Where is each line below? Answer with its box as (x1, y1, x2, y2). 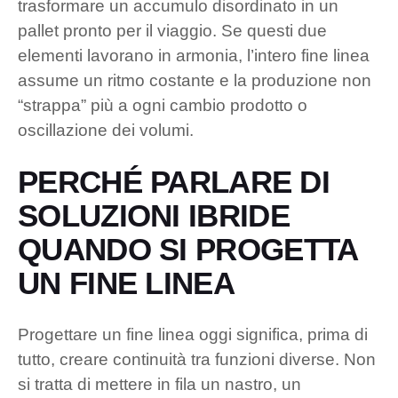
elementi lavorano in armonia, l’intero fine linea (18, 45, 370, 65)
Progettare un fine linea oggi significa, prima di (18, 324, 368, 344)
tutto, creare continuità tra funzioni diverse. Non (18, 349, 376, 369)
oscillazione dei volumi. (18, 120, 194, 139)
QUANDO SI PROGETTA (18, 231, 358, 267)
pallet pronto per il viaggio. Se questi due (18, 20, 327, 40)
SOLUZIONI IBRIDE (18, 197, 290, 233)
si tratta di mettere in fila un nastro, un (18, 374, 301, 394)
